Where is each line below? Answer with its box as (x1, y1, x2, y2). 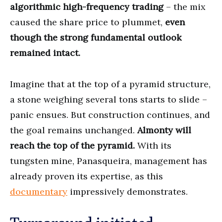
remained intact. (10, 47, 80, 58)
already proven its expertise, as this (10, 170, 163, 182)
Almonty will (137, 124, 191, 136)
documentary (10, 185, 67, 197)
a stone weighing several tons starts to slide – (10, 93, 207, 105)
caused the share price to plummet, (10, 16, 165, 28)
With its (135, 139, 171, 151)
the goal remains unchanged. (10, 124, 137, 136)
